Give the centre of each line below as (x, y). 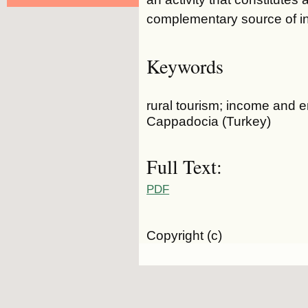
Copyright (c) (185, 235)
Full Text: (185, 167)
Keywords (185, 66)
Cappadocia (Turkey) (209, 121)
